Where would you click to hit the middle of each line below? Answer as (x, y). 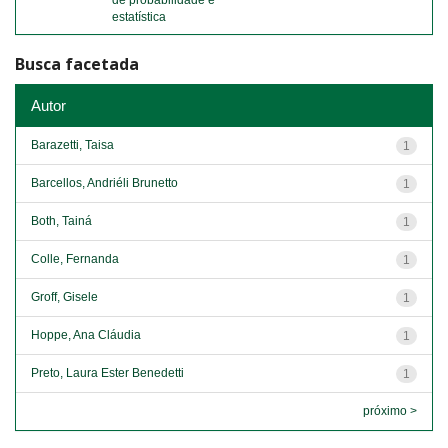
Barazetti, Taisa (72, 144)
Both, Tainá (61, 220)
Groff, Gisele (64, 296)
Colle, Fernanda (75, 258)
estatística (139, 17)
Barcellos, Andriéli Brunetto (104, 182)
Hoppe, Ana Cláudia (86, 334)
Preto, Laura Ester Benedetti (107, 372)
